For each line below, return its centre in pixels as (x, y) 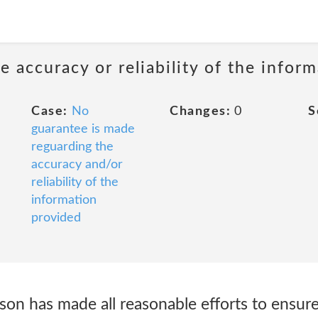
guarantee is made (83, 129)
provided (56, 218)
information (64, 200)
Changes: (200, 111)
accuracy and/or (77, 165)
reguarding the (72, 147)
